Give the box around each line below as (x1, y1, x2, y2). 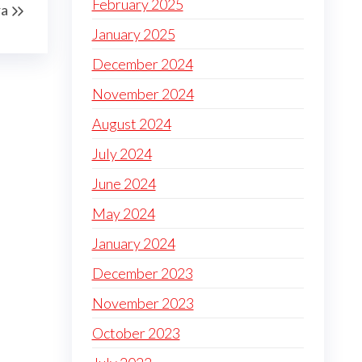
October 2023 (91, 324, 180, 342)
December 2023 (91, 264, 193, 282)
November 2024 (91, 85, 194, 103)
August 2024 (91, 115, 171, 133)
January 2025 (91, 25, 175, 43)
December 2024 (91, 55, 193, 73)
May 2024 (91, 204, 155, 222)
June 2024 (91, 175, 156, 192)
